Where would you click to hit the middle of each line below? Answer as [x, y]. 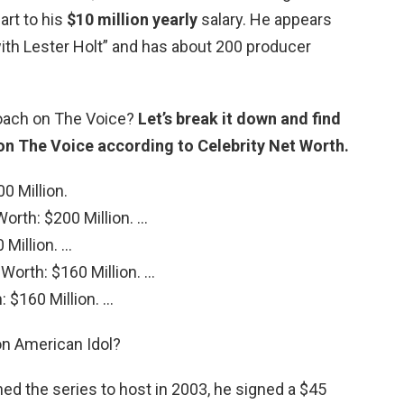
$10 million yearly [132, 19]
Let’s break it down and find [239, 118]
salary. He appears [265, 19]
